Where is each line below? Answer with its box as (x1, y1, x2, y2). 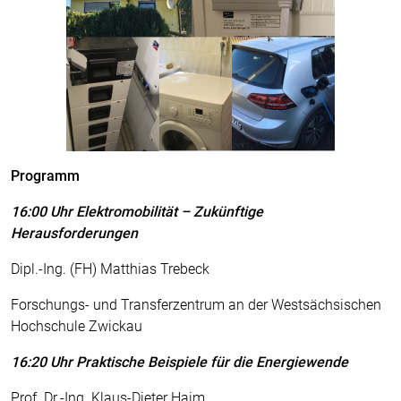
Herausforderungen (11, 225, 138, 242)
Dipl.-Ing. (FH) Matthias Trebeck (11, 260, 209, 277)
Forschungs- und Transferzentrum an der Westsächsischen (11, 296, 381, 313)
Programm (11, 167, 80, 184)
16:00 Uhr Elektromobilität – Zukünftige (11, 203, 263, 220)
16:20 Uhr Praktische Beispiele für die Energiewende (11, 354, 348, 371)
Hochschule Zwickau (11, 318, 142, 335)
